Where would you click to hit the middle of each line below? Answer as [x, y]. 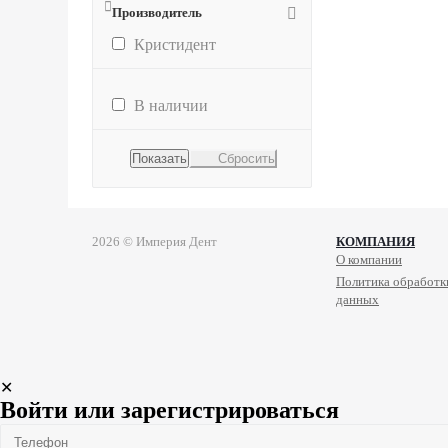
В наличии [171, 105]
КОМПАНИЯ [375, 241]
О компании [369, 259]
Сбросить [246, 158]
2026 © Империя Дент [154, 241]
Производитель [157, 12]
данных [357, 299]
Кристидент [175, 44]
